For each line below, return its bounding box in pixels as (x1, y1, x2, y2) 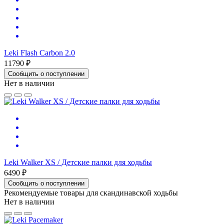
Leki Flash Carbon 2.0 (4, 48, 75, 57)
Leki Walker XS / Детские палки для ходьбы (4, 157, 152, 166)
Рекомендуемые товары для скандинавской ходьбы (4, 188, 178, 197)
